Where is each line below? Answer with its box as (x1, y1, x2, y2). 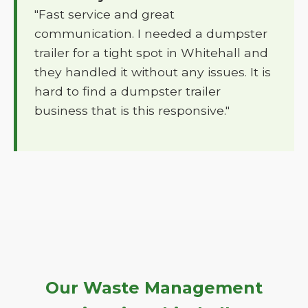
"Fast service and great (34, 7, 175, 21)
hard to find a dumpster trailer (34, 84, 221, 98)
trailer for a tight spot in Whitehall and (34, 45, 268, 60)
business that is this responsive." (34, 103, 230, 118)
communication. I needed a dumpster (34, 26, 267, 41)
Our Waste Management (45, 278, 263, 298)
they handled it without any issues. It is (34, 65, 271, 79)
